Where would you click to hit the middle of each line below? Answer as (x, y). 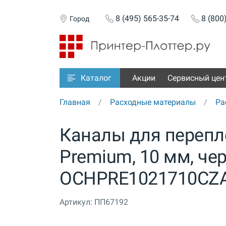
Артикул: (76, 202)
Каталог (96, 78)
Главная (75, 102)
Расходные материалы (153, 102)
